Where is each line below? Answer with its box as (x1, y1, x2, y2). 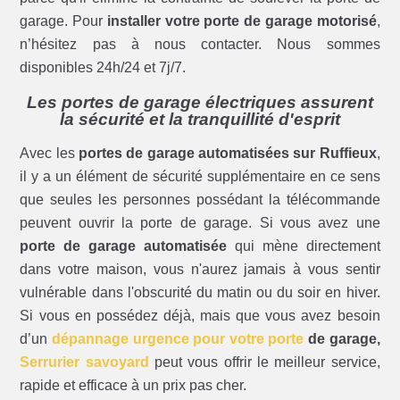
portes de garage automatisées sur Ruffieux (79, 146, 377, 162)
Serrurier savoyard (20, 354, 149, 371)
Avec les (20, 146, 79, 162)
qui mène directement (227, 238, 380, 254)
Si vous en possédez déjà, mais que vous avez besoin (20, 308, 380, 324)
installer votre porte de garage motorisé (106, 13, 377, 29)
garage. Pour (20, 13, 107, 29)
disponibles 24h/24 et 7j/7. (20, 60, 187, 76)
